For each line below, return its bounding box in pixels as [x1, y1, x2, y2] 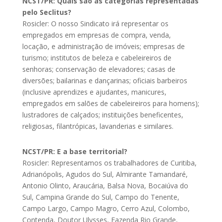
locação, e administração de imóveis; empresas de [22, 41, 185, 51]
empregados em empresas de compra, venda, [22, 30, 171, 40]
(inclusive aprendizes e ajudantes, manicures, [22, 87, 166, 97]
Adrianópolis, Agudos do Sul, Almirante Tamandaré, [22, 169, 188, 179]
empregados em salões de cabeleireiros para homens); [22, 98, 199, 108]
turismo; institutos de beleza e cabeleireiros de [22, 53, 171, 62]
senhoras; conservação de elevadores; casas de [22, 64, 175, 74]
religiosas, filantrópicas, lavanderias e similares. [22, 121, 173, 131]
